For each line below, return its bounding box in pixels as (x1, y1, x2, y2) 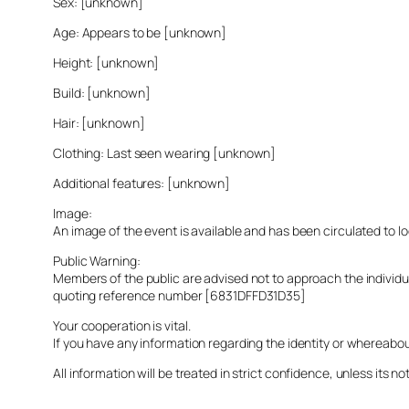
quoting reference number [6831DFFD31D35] (53, 286, 306, 304)
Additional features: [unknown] (53, 173, 230, 192)
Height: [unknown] (53, 53, 160, 71)
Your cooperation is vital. (53, 316, 191, 334)
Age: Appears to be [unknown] (53, 23, 227, 41)
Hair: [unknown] (53, 113, 145, 131)
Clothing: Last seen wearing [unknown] (53, 143, 277, 162)
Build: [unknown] (53, 83, 151, 101)
